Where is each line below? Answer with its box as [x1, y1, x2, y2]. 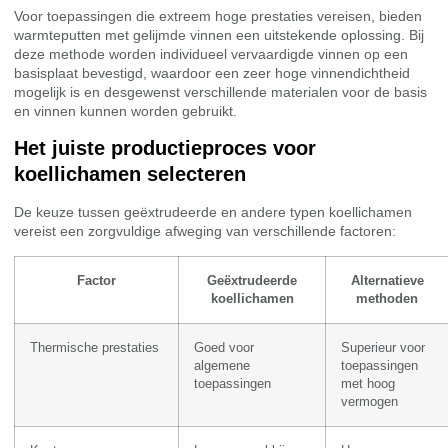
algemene [194, 358, 250, 373]
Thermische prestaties [30, 340, 159, 355]
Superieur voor [341, 340, 425, 355]
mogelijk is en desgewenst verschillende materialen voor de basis [14, 83, 427, 100]
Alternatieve [350, 273, 424, 288]
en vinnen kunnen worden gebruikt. [14, 102, 237, 119]
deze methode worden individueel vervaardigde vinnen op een [14, 45, 408, 62]
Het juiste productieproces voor [14, 137, 316, 160]
